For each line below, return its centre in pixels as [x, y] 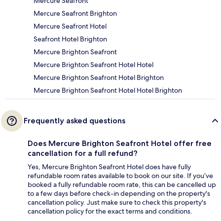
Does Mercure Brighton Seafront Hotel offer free [120, 144]
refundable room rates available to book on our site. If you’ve [120, 176]
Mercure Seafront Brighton [75, 14]
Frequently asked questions [74, 121]
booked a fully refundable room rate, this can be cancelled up [122, 185]
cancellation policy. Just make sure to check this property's [117, 203]
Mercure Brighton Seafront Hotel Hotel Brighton [108, 91]
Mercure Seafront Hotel [70, 26]
